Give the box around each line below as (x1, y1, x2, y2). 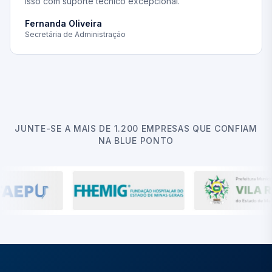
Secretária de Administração (25, 30, 126, 39)
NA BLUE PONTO (98, 135, 174, 146)
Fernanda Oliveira (25, 18, 102, 29)
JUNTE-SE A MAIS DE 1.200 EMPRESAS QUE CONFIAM (15, 123, 257, 134)
